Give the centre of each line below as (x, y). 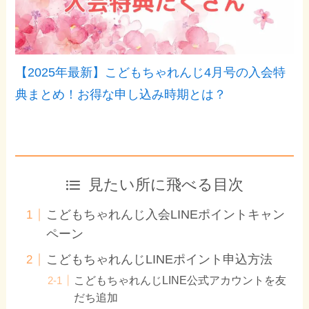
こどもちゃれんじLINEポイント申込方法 (160, 260)
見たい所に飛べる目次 (166, 185)
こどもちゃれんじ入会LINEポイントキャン (166, 215)
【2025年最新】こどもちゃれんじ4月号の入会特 (151, 73)
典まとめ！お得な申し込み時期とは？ (121, 95)
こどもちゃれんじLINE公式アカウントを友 (180, 280)
